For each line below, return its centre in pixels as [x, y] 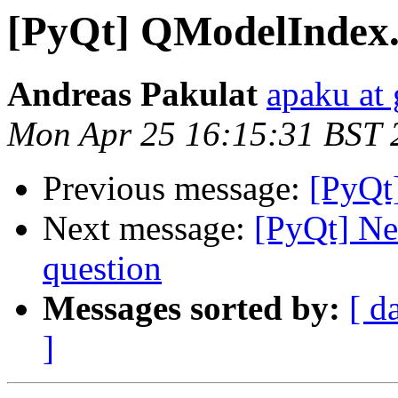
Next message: [148, 228]
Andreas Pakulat [132, 94]
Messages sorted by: [191, 308]
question [102, 268]
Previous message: [176, 188]
